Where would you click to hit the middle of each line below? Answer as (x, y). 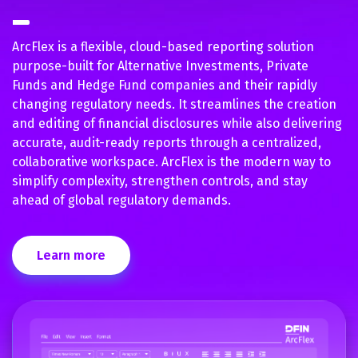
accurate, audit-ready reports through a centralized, (167, 143)
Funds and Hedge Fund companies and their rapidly (165, 86)
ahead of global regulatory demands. (123, 201)
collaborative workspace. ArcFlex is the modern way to (171, 162)
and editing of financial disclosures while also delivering (177, 124)
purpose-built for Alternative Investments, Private (160, 66)
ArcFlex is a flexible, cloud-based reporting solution (163, 47)
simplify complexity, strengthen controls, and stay (160, 181)
